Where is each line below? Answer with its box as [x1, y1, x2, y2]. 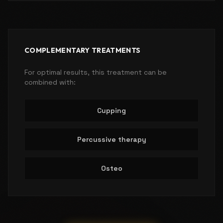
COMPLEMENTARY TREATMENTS [24, 45, 141, 55]
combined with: [24, 77, 76, 87]
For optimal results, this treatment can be [24, 67, 167, 77]
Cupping [97, 106, 126, 115]
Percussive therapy [77, 134, 146, 144]
